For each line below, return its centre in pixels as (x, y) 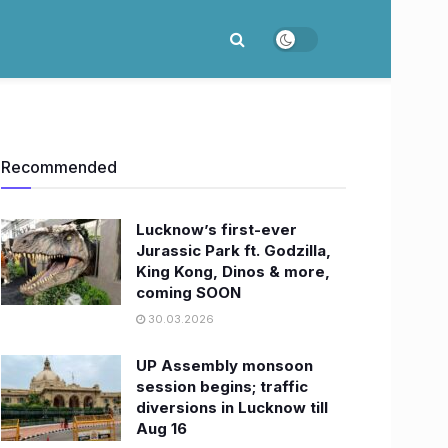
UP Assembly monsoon (224, 365)
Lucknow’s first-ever (216, 229)
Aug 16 (161, 428)
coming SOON (188, 292)
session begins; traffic (222, 386)
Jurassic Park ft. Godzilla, (233, 250)
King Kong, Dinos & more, (233, 271)
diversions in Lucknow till (232, 407)
